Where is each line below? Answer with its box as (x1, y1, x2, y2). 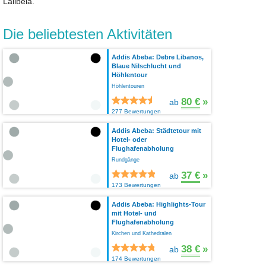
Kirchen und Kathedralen (112, 230, 172, 236)
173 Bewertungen (112, 181, 161, 188)
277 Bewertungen (112, 107, 161, 115)
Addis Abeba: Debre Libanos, (112, 53, 204, 61)
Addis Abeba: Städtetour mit (112, 126, 201, 134)
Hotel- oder (112, 135, 147, 143)
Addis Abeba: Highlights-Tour (112, 200, 205, 208)
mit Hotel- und (112, 209, 157, 217)
